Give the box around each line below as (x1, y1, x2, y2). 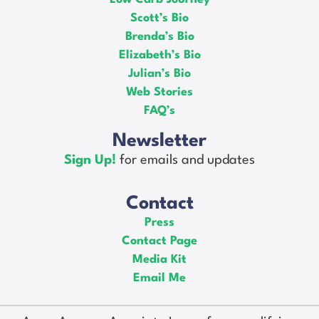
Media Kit (132, 253, 187, 266)
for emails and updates (120, 153, 255, 167)
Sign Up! (64, 153, 120, 167)
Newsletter (113, 131, 206, 150)
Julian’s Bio (128, 68, 191, 80)
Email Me (133, 272, 186, 285)
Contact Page (122, 235, 197, 248)
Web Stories (126, 86, 193, 99)
